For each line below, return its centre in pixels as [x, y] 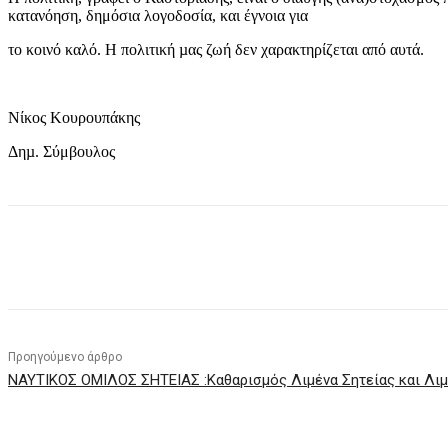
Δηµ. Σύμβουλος [61, 152]
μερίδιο [107, 258]
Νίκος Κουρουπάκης [74, 118]
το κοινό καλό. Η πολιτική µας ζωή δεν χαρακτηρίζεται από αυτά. [216, 50]
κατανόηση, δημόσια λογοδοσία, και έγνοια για [158, 16]
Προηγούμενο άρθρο [65, 357]
